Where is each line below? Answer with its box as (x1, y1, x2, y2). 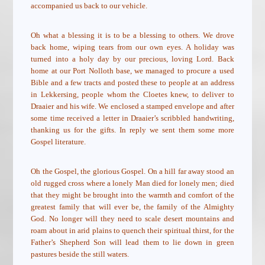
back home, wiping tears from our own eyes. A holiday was (31, 43, 234, 52)
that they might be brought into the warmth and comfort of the (31, 190, 234, 200)
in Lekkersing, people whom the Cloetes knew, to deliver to (31, 90, 234, 99)
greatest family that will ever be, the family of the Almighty (31, 202, 234, 212)
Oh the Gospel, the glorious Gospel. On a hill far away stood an (31, 167, 234, 176)
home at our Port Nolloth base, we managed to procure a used (31, 66, 234, 76)
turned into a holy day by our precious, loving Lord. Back (31, 54, 234, 64)
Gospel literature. (31, 137, 86, 147)
